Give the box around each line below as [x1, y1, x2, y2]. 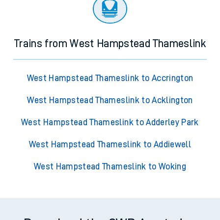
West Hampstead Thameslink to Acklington [27, 96, 193, 105]
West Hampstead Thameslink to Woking [33, 162, 187, 171]
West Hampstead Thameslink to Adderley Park [21, 118, 199, 127]
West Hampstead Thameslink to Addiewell [28, 140, 192, 149]
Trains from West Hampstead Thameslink [14, 38, 206, 50]
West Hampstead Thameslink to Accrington [27, 74, 193, 83]
